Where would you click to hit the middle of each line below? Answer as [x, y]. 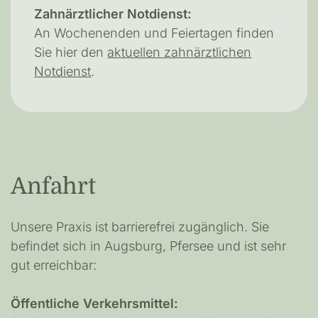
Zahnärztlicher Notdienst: [113, 14]
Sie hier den [71, 53]
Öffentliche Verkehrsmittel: [94, 304]
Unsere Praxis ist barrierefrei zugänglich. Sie [140, 227]
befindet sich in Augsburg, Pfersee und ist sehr [148, 246]
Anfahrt [53, 186]
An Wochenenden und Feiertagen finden [154, 33]
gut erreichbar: [54, 265]
